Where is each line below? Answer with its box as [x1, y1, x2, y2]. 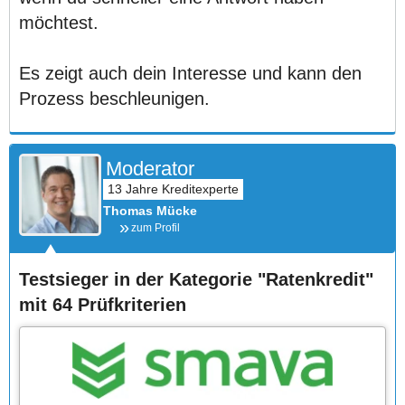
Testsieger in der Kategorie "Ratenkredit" [19, 269, 373, 289]
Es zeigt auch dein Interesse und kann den [19, 63, 362, 83]
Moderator [106, 157, 194, 180]
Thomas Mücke [103, 203, 197, 218]
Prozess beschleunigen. [19, 89, 210, 108]
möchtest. [19, 13, 99, 33]
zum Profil [130, 221, 180, 234]
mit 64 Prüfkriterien [19, 295, 186, 315]
